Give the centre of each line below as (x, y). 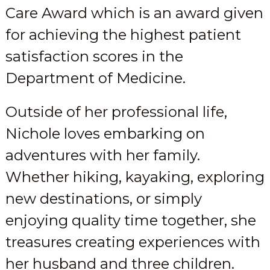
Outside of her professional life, (116, 112)
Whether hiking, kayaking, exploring (135, 177)
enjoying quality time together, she (130, 221)
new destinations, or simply (103, 199)
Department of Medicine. (95, 78)
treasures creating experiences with (133, 242)
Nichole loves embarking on (105, 134)
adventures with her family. (102, 155)
